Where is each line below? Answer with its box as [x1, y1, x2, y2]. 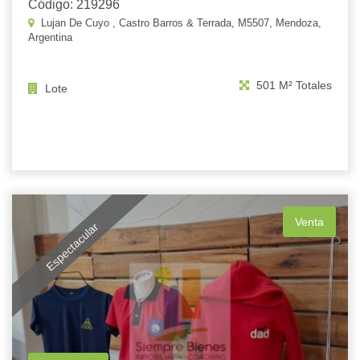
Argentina [28, 31, 72, 43]
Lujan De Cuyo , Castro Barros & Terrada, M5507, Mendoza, [38, 16, 321, 29]
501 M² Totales [253, 78, 332, 92]
